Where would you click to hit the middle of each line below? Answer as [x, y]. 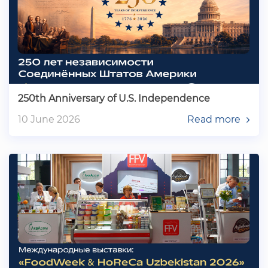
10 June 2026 [49, 119]
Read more [214, 119]
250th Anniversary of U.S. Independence [114, 98]
